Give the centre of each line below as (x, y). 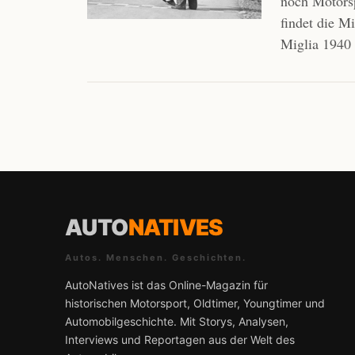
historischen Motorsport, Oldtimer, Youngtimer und (195, 303)
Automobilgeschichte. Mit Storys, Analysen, (177, 321)
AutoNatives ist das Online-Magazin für (166, 285)
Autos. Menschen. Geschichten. (156, 258)
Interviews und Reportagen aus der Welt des (180, 340)
